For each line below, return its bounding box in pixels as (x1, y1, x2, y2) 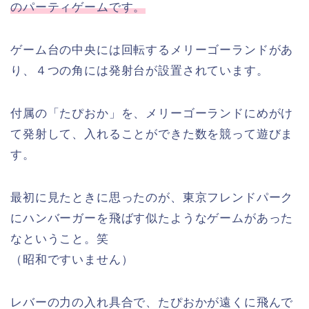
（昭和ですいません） (10, 252, 134, 266)
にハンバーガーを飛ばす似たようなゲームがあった (10, 211, 294, 225)
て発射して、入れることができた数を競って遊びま (10, 127, 294, 141)
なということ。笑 (10, 232, 109, 246)
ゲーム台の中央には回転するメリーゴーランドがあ (10, 43, 294, 57)
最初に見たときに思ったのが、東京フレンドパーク (10, 190, 294, 204)
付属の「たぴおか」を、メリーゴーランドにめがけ (10, 106, 294, 120)
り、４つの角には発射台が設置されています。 (10, 63, 269, 77)
